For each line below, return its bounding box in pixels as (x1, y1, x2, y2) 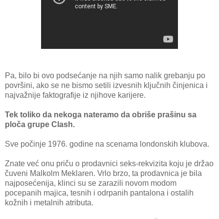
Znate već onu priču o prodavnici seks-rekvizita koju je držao (5, 159, 214, 168)
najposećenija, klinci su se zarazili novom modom (5, 179, 176, 188)
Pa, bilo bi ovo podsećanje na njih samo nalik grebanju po (5, 71, 205, 80)
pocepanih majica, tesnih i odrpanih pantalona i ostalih (5, 189, 194, 197)
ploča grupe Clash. (5, 120, 75, 129)
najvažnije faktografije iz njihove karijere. (5, 91, 146, 100)
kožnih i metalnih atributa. (5, 198, 93, 207)
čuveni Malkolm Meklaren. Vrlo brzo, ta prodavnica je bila (5, 169, 202, 178)
